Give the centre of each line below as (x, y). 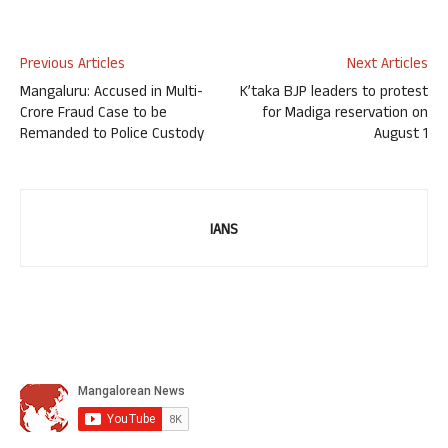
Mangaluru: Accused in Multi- (111, 93)
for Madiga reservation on (345, 114)
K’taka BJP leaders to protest (334, 93)
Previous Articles (72, 65)
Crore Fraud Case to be (93, 114)
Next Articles (387, 65)
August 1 (401, 135)
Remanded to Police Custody (112, 135)
